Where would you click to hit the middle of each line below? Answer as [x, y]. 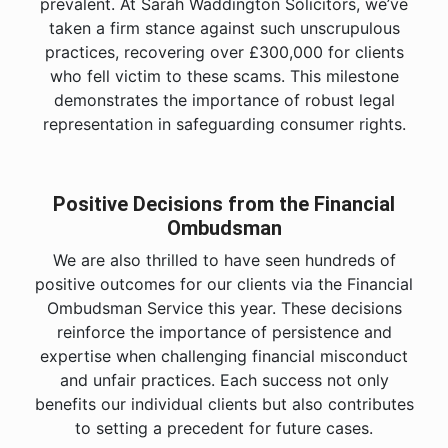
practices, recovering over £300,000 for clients [224, 52]
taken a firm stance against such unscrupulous [224, 28]
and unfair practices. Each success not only [224, 380]
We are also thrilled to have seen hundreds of [224, 260]
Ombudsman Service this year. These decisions [224, 308]
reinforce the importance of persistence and [224, 332]
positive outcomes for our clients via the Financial [224, 284]
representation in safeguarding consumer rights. [224, 124]
